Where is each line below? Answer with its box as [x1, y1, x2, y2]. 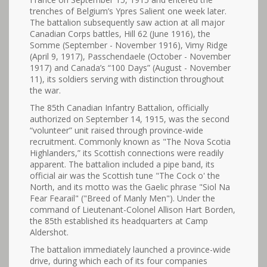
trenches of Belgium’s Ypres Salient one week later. [30, 5, 226, 17]
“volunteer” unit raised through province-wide [30, 125, 203, 136]
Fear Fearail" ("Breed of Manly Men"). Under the [30, 193, 215, 204]
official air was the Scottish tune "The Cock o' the [30, 170, 220, 181]
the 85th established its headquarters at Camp [30, 215, 208, 226]
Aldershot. [30, 226, 69, 238]
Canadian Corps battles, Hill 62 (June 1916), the [30, 28, 210, 39]
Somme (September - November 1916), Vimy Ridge [30, 39, 228, 51]
